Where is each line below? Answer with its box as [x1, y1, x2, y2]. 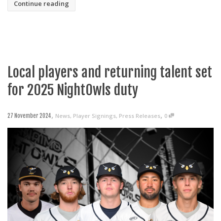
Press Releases [119, 112, 160, 120]
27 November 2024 [7, 112, 51, 120]
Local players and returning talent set [7, 64, 212, 81]
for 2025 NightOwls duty [7, 81, 138, 99]
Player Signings [73, 112, 116, 120]
